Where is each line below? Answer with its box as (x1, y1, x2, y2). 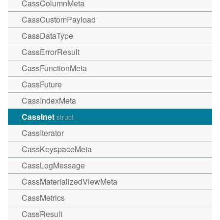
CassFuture (22, 79, 62, 90)
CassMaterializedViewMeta (22, 176, 117, 187)
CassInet (22, 111, 56, 122)
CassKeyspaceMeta (22, 143, 92, 155)
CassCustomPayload (22, 14, 96, 25)
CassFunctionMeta (22, 62, 87, 74)
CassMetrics (22, 192, 65, 203)
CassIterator (22, 127, 64, 138)
